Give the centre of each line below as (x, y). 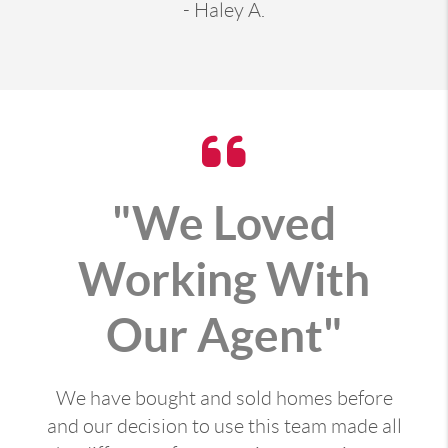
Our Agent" (224, 334)
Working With (224, 278)
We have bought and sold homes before (224, 397)
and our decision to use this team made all (224, 425)
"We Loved (224, 222)
